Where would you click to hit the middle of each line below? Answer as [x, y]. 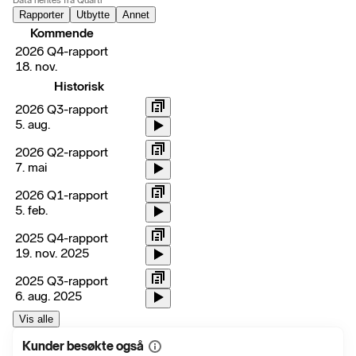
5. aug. [33, 125]
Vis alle [36, 319]
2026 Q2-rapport [62, 153]
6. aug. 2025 [48, 296]
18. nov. [36, 67]
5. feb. [31, 211]
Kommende [62, 33]
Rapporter [41, 15]
